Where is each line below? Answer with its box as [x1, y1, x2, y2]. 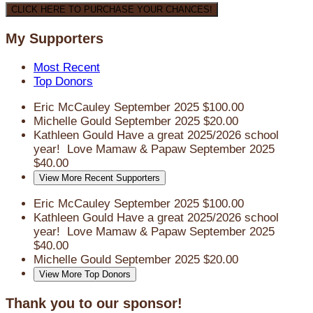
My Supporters [6, 31, 103, 47]
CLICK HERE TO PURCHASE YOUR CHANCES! [11, 4, 212, 15]
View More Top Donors [39, 269, 131, 280]
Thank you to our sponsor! [6, 295, 182, 311]
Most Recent [34, 61, 100, 75]
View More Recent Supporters [39, 173, 160, 184]
